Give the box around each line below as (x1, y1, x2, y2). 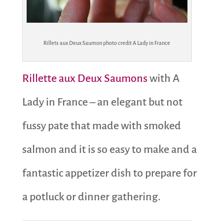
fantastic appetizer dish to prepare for (22, 167, 197, 179)
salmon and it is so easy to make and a (22, 143, 197, 155)
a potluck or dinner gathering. (22, 190, 161, 203)
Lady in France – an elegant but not (22, 96, 183, 108)
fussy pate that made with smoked (22, 119, 181, 132)
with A (149, 72, 180, 84)
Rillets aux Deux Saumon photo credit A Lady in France (43, 39, 171, 46)
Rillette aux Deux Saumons (22, 72, 149, 84)
